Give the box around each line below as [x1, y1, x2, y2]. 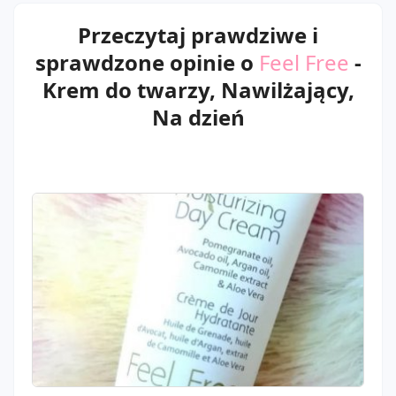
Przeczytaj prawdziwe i [78, 20, 318, 49]
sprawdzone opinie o [34, 48, 259, 77]
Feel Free [258, 48, 349, 77]
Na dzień [151, 103, 245, 132]
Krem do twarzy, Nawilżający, [42, 75, 354, 104]
